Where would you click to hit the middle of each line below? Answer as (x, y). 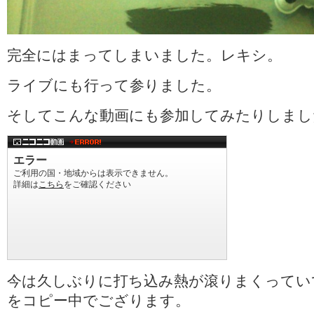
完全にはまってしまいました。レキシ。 (144, 54)
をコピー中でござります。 (98, 300)
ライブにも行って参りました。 (114, 84)
